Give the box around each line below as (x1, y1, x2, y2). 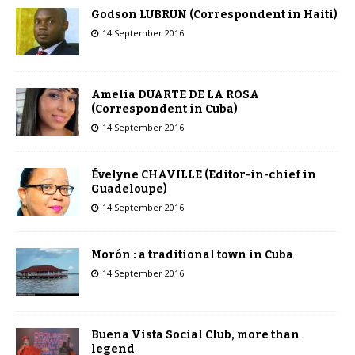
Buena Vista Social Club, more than (91, 328, 300, 342)
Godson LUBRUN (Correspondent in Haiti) (91, 8, 338, 22)
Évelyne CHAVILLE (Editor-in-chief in (91, 168, 316, 182)
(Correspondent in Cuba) (91, 102, 238, 116)
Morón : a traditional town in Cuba (91, 248, 293, 262)
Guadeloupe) (91, 182, 167, 197)
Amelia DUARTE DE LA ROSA (91, 88, 259, 102)
